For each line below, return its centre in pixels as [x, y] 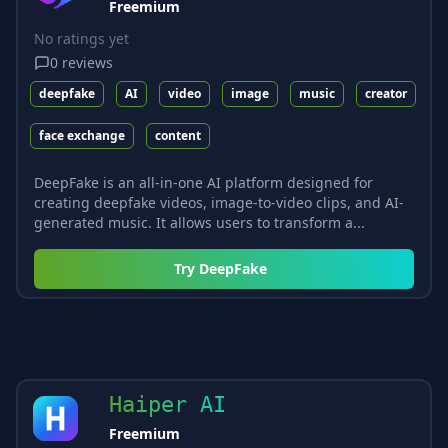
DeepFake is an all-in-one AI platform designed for [203, 182]
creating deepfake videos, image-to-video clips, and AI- [219, 202]
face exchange [82, 135]
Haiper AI [167, 404]
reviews [87, 62]
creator [386, 93]
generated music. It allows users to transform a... [199, 222]
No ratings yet [81, 38]
